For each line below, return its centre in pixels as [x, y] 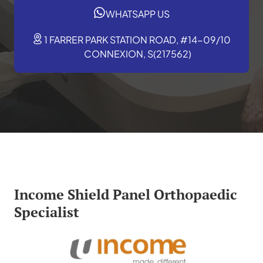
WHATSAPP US [137, 14]
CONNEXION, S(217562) [137, 53]
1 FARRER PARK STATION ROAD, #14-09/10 [137, 39]
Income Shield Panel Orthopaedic [126, 194]
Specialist [47, 212]
